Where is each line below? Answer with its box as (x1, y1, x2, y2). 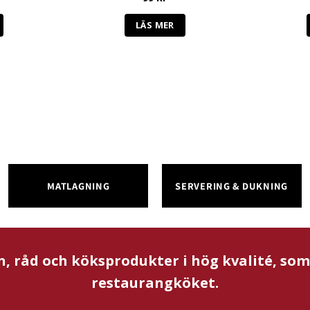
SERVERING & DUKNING (175, 179, 288, 192)
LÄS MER (136, 18, 174, 31)
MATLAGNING (47, 179, 110, 192)
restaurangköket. (91, 273, 219, 292)
